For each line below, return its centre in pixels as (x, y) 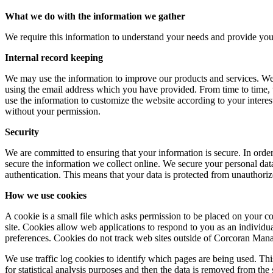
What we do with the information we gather (95, 16)
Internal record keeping (54, 57)
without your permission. (53, 111)
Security (22, 132)
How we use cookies (46, 195)
